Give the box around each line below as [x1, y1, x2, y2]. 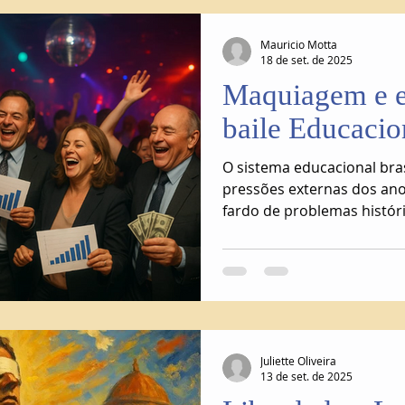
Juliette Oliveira [260, 353, 336, 368]
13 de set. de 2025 [260, 369, 353, 383]
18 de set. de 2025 [260, 52, 353, 67]
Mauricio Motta [260, 36, 337, 52]
